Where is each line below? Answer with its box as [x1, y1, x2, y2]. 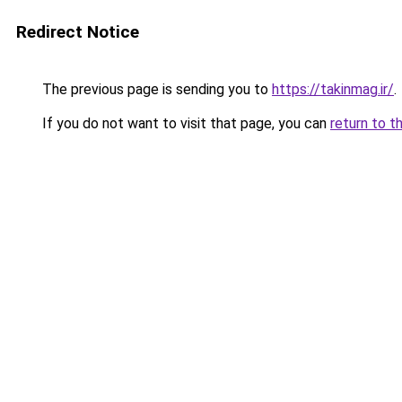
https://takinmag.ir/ [272, 81, 394, 98]
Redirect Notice [16, 22, 139, 42]
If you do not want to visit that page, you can [39, 115, 330, 132]
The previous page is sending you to [39, 81, 272, 98]
